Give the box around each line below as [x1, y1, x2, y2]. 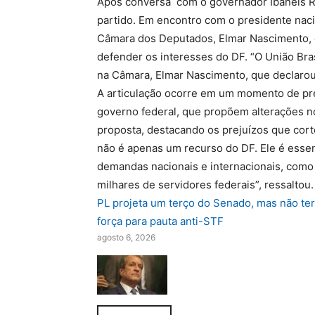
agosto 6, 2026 [97, 232, 155, 243]
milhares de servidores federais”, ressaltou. [97, 178, 314, 191]
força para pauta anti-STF [97, 214, 224, 228]
